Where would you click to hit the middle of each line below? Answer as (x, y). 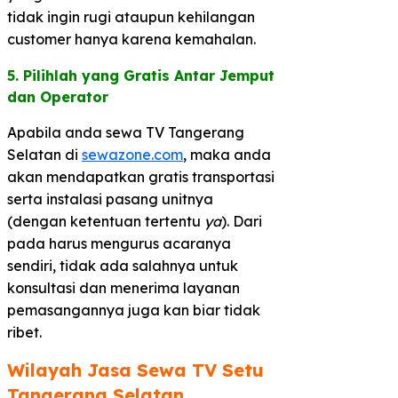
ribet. (24, 332)
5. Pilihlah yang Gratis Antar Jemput (141, 75)
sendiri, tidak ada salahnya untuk (123, 265)
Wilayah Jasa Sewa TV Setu (135, 370)
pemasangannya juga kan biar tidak (134, 310)
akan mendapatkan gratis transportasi (141, 176)
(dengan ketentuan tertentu (106, 221)
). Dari (242, 221)
